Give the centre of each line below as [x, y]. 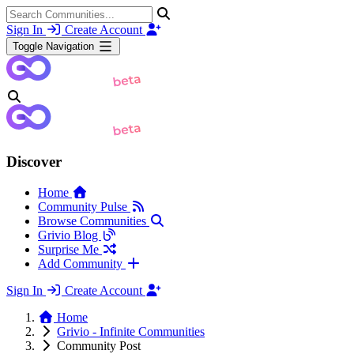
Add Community [82, 264]
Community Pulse [84, 207]
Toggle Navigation [53, 47]
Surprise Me [70, 250]
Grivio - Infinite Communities [131, 332]
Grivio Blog [70, 235]
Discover [34, 162]
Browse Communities [94, 221]
